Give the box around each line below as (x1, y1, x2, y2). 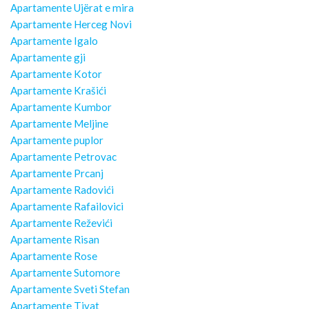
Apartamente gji (10, 51, 86, 64)
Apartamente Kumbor (10, 101, 112, 114)
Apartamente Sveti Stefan (10, 283, 130, 296)
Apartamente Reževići (10, 217, 112, 230)
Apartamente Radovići (10, 183, 114, 197)
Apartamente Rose (10, 250, 97, 263)
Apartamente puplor (10, 134, 103, 147)
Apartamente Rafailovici (10, 200, 123, 213)
